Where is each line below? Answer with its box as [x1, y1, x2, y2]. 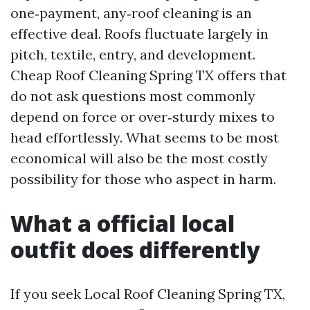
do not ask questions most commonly [10, 87, 255, 104]
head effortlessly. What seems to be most [10, 129, 279, 146]
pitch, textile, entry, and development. [10, 46, 255, 63]
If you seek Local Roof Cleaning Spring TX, [10, 285, 285, 302]
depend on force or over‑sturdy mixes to [10, 108, 275, 125]
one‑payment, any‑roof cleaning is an [10, 4, 252, 21]
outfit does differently [10, 235, 260, 264]
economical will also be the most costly [10, 149, 268, 167]
